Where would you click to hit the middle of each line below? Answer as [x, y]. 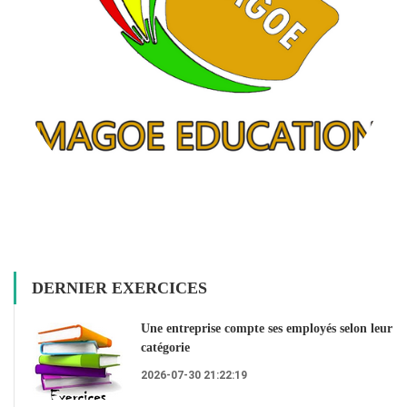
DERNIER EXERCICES [119, 288]
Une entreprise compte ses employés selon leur [267, 329]
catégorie [165, 348]
